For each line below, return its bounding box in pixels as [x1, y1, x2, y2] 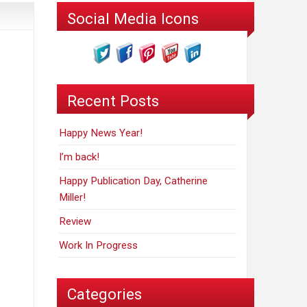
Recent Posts [67, 91, 159, 110]
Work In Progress [59, 238, 138, 251]
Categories [67, 285, 142, 304]
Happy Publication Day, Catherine [59, 174, 208, 187]
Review [59, 214, 92, 228]
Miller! [59, 191, 86, 204]
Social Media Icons [67, 9, 199, 27]
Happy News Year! [59, 126, 143, 139]
